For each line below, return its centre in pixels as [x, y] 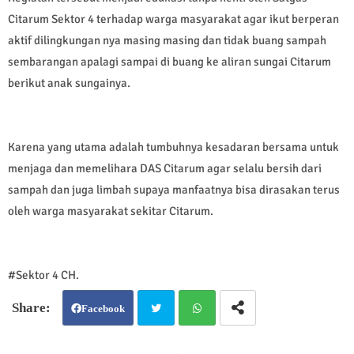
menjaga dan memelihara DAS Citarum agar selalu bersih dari [165, 169]
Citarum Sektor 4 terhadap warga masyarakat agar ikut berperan [173, 19]
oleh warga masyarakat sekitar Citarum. [111, 211]
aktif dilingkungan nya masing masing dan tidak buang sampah [167, 41]
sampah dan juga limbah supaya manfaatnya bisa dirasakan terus [174, 190]
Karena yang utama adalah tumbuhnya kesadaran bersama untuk [173, 147]
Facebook [103, 309]
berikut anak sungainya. [69, 83]
